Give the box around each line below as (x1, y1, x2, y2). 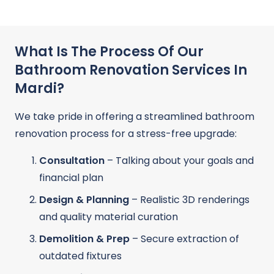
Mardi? (15, 78, 64, 98)
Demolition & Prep (39, 232, 130, 246)
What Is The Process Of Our (15, 42, 204, 61)
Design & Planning (39, 193, 129, 207)
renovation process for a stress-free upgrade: (15, 127, 237, 141)
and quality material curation (39, 210, 178, 224)
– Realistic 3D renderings (129, 193, 250, 207)
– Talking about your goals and (105, 154, 254, 168)
